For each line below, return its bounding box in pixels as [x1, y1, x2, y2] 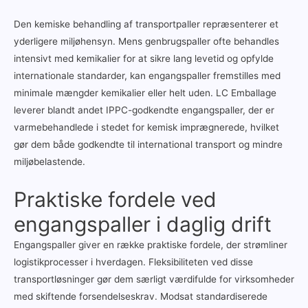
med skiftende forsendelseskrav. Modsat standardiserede [14, 291, 267, 302]
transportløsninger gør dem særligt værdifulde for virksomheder [14, 274, 294, 285]
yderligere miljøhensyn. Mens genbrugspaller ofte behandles [14, 36, 279, 47]
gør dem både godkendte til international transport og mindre [14, 139, 283, 151]
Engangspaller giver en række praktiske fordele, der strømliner [14, 239, 287, 251]
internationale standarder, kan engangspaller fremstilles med [14, 70, 280, 82]
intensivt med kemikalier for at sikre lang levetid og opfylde [14, 53, 274, 65]
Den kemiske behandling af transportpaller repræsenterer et [14, 19, 278, 30]
